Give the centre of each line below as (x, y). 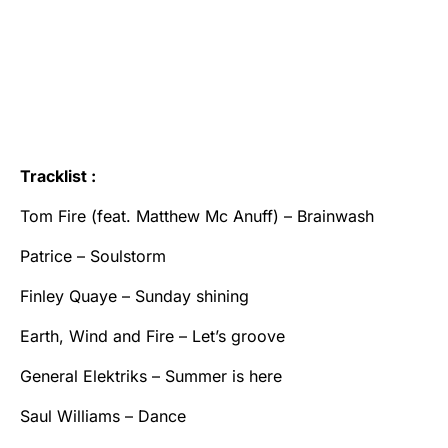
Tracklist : (58, 175)
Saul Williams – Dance (103, 415)
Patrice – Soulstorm (93, 255)
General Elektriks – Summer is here (151, 375)
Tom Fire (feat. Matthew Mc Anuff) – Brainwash (197, 215)
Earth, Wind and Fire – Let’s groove (152, 335)
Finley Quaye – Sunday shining (134, 295)
